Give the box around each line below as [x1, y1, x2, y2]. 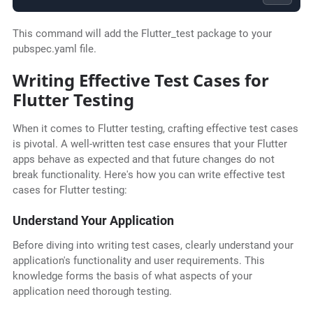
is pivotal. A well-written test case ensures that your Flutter [12, 138, 287, 151]
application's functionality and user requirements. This [12, 254, 265, 268]
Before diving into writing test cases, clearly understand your [12, 239, 293, 252]
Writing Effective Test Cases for [12, 68, 269, 92]
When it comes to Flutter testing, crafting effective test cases [12, 122, 298, 136]
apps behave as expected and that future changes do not [12, 153, 275, 166]
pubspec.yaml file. [12, 43, 96, 56]
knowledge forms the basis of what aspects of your [12, 270, 252, 283]
